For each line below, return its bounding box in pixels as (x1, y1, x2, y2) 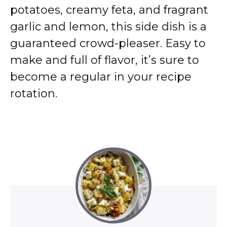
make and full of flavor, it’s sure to (10, 53, 199, 67)
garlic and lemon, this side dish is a (10, 20, 207, 33)
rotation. (10, 87, 57, 100)
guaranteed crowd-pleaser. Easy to (10, 36, 206, 50)
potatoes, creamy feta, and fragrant (10, 3, 208, 17)
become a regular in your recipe (10, 70, 192, 84)
